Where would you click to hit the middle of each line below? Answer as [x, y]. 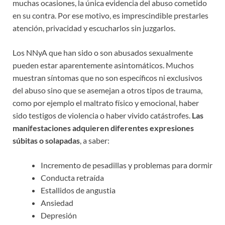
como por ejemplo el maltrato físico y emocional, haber [106, 102]
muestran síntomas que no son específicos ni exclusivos [107, 77]
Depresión [59, 215]
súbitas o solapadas [46, 140]
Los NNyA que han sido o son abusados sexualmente [103, 52]
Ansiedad [57, 202]
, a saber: [95, 140]
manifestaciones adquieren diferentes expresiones [103, 128]
